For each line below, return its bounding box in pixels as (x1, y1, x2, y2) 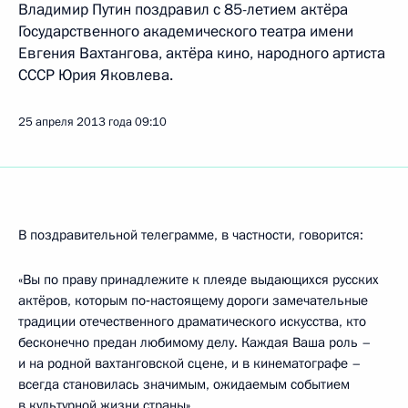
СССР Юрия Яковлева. (18, 65, 173, 86)
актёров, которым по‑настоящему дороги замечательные (18, 291, 368, 310)
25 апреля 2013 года (18, 114, 132, 130)
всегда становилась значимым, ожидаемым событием (18, 375, 350, 393)
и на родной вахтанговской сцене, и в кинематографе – (18, 354, 362, 372)
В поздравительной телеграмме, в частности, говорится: (18, 226, 363, 244)
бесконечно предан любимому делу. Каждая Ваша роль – (18, 333, 372, 352)
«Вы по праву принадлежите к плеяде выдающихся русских (18, 270, 379, 289)
